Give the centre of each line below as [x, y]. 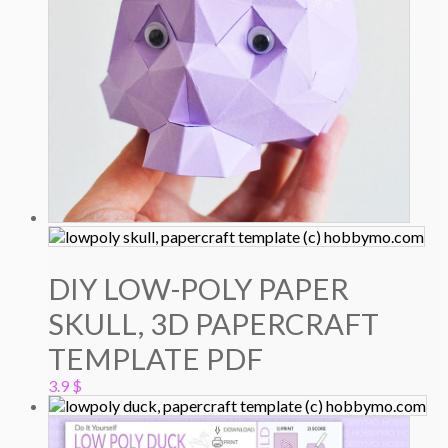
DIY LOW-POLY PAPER [198, 289]
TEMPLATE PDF [155, 359]
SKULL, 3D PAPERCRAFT [213, 324]
